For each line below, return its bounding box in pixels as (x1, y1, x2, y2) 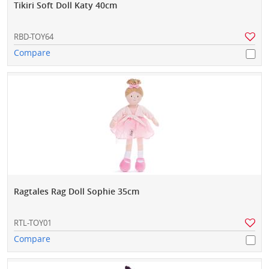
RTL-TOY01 (14, 217, 52, 228)
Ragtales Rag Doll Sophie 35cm (14, 185, 139, 197)
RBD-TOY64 (14, 31, 53, 42)
